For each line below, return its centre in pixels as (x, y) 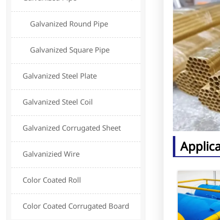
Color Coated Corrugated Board (76, 206)
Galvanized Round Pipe (69, 24)
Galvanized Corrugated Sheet (72, 128)
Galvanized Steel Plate (60, 76)
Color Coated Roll (52, 180)
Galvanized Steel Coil (58, 102)
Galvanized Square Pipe (70, 50)
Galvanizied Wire (51, 154)
